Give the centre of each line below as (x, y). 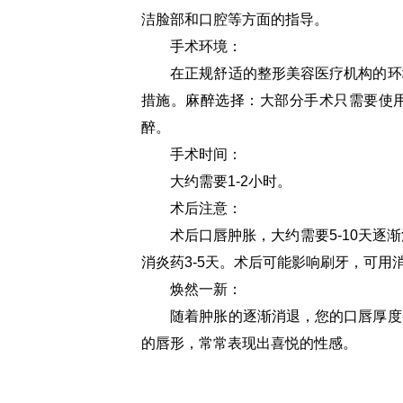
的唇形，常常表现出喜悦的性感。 (249, 343)
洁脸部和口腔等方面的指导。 (235, 19)
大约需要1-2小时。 (216, 181)
